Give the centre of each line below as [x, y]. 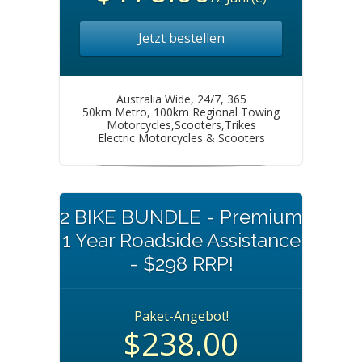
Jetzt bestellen [181, 38]
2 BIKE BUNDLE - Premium [181, 217]
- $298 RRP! [181, 264]
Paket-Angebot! [181, 316]
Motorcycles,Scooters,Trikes [181, 125]
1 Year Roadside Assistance [181, 240]
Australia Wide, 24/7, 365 [181, 99]
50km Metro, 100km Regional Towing [181, 112]
